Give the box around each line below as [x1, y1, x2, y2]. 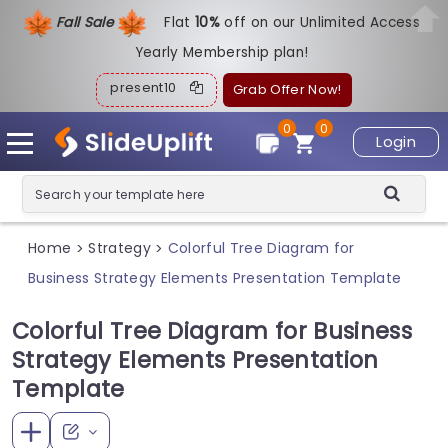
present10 [110, 79, 190, 96]
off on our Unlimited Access [224, 12, 421, 32]
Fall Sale [55, 12, 118, 32]
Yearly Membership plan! [134, 43, 309, 62]
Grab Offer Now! [232, 81, 342, 98]
